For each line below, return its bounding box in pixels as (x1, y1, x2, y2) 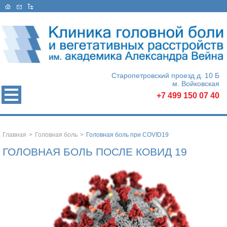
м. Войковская (172, 80, 219, 88)
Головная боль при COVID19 (86, 131, 169, 139)
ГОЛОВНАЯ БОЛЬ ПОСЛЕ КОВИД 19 (3, 146, 187, 158)
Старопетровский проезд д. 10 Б (111, 71, 219, 80)
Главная (3, 131, 26, 139)
